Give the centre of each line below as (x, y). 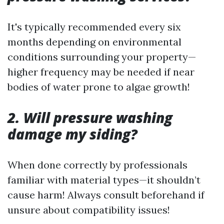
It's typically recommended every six (94, 27)
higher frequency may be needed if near (101, 72)
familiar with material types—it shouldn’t (104, 180)
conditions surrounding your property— (102, 57)
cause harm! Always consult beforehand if (106, 195)
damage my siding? (72, 134)
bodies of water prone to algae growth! (99, 87)
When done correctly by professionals (97, 165)
